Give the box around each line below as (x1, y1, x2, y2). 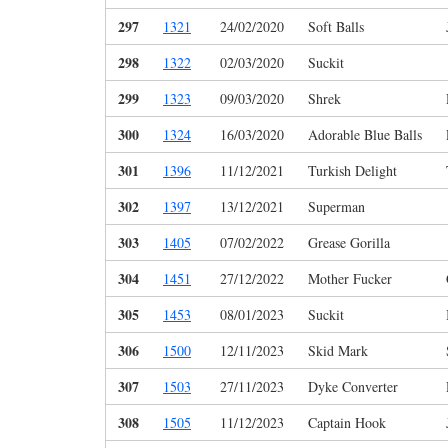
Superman (308, 197, 365, 217)
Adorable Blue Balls (308, 125, 422, 145)
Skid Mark (308, 341, 368, 361)
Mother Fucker (308, 269, 392, 289)
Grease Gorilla (308, 233, 390, 253)
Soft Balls (308, 17, 364, 37)
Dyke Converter (308, 377, 398, 397)
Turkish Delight (308, 161, 397, 181)
